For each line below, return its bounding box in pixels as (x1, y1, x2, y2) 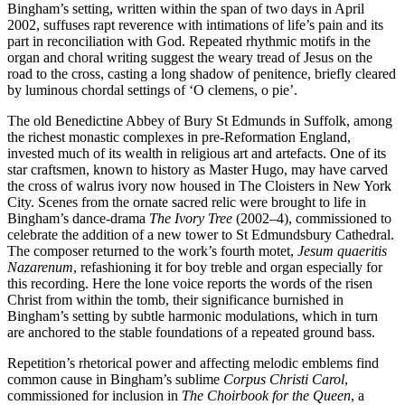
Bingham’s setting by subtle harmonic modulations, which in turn (7, 308, 378, 325)
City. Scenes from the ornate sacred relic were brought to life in (7, 194, 366, 211)
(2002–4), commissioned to (232, 211, 391, 227)
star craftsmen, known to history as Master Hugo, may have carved (7, 162, 388, 178)
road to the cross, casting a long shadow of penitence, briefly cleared (7, 66, 396, 82)
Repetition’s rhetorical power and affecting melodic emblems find (7, 355, 379, 372)
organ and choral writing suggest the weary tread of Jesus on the (7, 50, 372, 66)
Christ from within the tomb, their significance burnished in (7, 292, 344, 308)
